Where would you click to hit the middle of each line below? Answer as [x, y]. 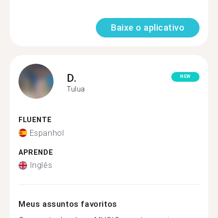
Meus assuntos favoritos [68, 204]
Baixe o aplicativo [148, 27]
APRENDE [36, 152]
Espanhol [47, 133]
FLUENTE [35, 120]
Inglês [41, 165]
